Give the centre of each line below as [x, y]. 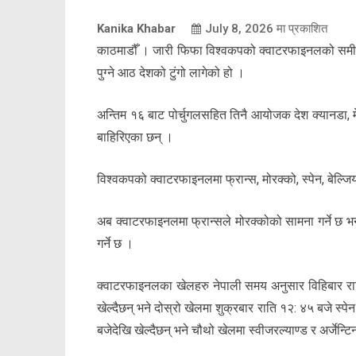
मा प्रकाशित [300, 28]
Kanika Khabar [136, 28]
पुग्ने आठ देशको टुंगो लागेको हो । [171, 72]
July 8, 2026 [239, 28]
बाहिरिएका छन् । [135, 137]
